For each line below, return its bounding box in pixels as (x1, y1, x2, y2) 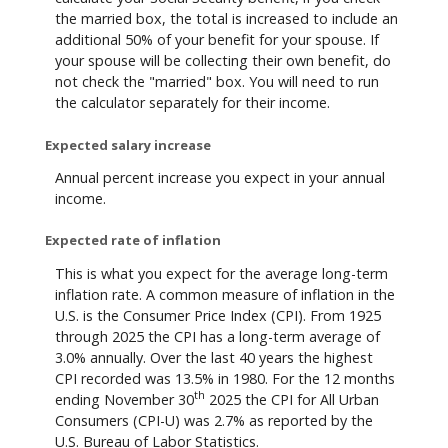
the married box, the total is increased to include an (55, 9, 398, 29)
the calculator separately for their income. (55, 93, 330, 113)
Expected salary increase (45, 135, 211, 154)
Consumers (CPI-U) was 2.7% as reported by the (55, 410, 373, 430)
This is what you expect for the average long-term (55, 263, 388, 283)
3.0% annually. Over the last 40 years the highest (55, 347, 373, 367)
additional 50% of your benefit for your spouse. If (55, 30, 379, 50)
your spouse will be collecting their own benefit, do (55, 51, 391, 71)
